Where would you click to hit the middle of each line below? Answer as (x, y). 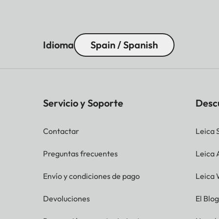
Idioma (58, 45)
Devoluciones (66, 199)
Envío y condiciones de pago (91, 176)
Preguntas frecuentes (80, 154)
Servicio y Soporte (83, 103)
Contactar (61, 131)
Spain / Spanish (124, 45)
